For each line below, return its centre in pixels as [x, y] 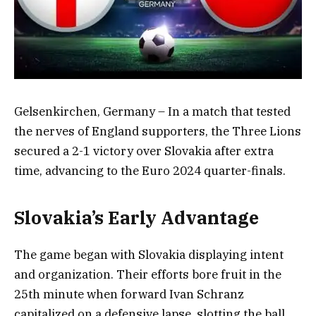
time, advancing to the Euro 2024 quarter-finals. [150, 170]
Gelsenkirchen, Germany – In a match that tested [152, 111]
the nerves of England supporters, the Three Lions [158, 131]
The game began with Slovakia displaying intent [149, 255]
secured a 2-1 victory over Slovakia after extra [144, 151]
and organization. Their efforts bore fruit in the [148, 275]
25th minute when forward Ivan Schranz [129, 294]
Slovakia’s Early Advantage [136, 218]
